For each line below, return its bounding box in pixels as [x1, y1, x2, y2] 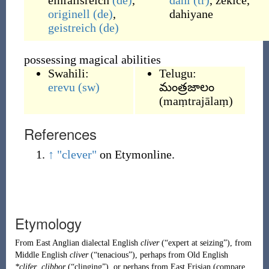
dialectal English [79, 238, 141, 247]
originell [47, 7, 90, 20]
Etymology [14, 213, 82, 234]
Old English [187, 250, 228, 259]
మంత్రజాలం [159, 80, 214, 94]
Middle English [14, 250, 67, 259]
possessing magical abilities [23, 53, 161, 66]
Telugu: [159, 67, 196, 80]
